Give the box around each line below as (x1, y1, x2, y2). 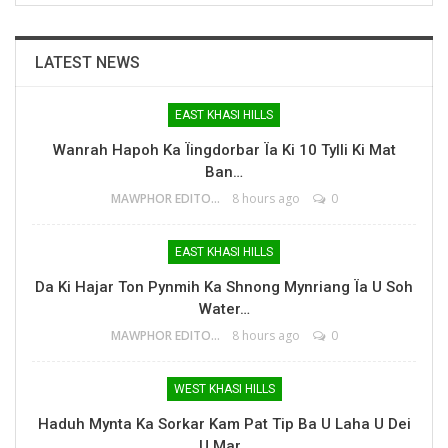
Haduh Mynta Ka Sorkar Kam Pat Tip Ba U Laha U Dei (37, 415, 411, 434)
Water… (198, 300, 250, 319)
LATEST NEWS (35, 53, 140, 73)
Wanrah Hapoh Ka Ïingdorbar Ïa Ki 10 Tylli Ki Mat (52, 141, 396, 160)
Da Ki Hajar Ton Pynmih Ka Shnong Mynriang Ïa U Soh (35, 278, 413, 297)
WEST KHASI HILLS (173, 382, 275, 397)
